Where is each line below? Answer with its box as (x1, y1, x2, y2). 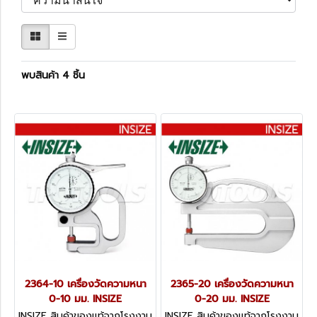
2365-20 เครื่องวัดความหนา (170, 277, 294, 292)
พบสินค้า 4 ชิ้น (21, 68, 85, 83)
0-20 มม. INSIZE (194, 292, 270, 306)
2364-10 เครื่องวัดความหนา (24, 277, 146, 292)
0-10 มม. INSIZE (49, 292, 122, 306)
